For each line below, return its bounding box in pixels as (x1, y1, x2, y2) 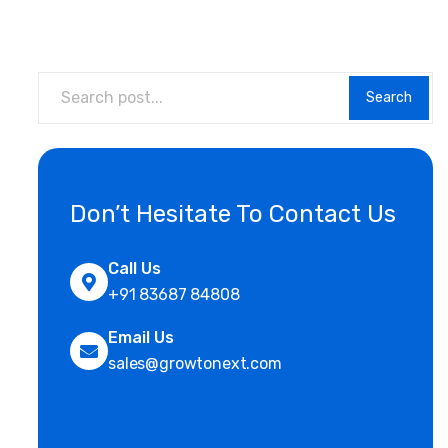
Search (366, 89, 412, 107)
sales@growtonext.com (108, 353, 282, 373)
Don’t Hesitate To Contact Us (70, 199, 396, 228)
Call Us (108, 258, 161, 278)
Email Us (108, 327, 174, 347)
